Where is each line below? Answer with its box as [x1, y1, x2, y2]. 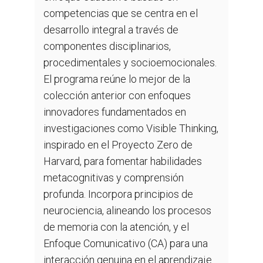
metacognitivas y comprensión [43, 171, 184, 184]
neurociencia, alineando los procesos [43, 204, 211, 217]
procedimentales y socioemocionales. [43, 56, 217, 69]
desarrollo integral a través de [43, 23, 178, 36]
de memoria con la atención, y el [43, 221, 189, 234]
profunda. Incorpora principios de [43, 188, 193, 201]
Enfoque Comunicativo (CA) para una [43, 237, 208, 250]
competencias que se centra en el [43, 7, 198, 20]
